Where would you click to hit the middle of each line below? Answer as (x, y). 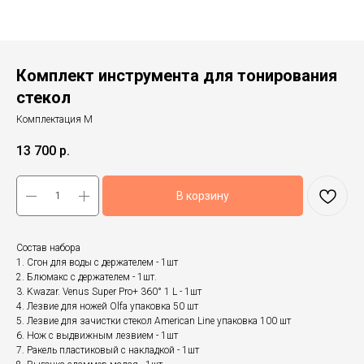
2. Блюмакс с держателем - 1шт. (87, 277)
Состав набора (48, 248)
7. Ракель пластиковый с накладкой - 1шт (108, 351)
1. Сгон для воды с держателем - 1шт (97, 263)
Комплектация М (54, 119)
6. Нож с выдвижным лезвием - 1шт (97, 336)
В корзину (203, 196)
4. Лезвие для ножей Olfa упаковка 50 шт (107, 307)
